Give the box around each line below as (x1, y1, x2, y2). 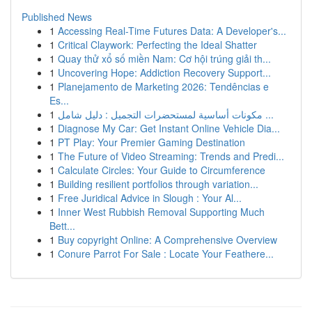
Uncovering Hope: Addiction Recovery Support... (58, 65, 271, 79)
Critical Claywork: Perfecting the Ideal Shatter (58, 38, 257, 52)
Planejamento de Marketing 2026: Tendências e (58, 79, 269, 93)
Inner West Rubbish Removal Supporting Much (58, 205, 265, 219)
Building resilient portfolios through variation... (58, 177, 258, 191)
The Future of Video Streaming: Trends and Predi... (58, 149, 284, 163)
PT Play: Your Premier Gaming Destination (58, 135, 245, 149)
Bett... (49, 219, 75, 233)
